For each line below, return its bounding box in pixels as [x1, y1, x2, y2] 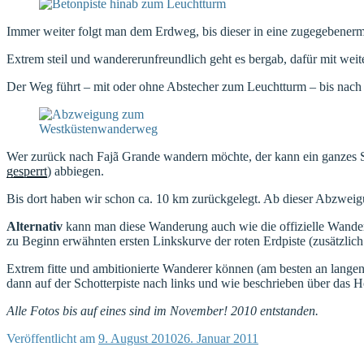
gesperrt [6, 163, 47, 178]
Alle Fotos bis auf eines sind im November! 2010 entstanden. [6, 303, 318, 318]
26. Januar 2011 [177, 331, 258, 345]
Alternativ [6, 219, 63, 233]
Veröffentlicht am [6, 331, 95, 345]
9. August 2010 [98, 331, 177, 345]
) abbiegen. [47, 163, 104, 178]
